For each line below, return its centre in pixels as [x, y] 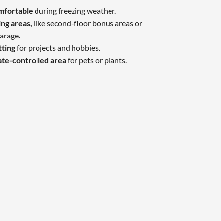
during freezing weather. [75, 11]
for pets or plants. [97, 60]
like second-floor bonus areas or [88, 23]
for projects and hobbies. [58, 48]
